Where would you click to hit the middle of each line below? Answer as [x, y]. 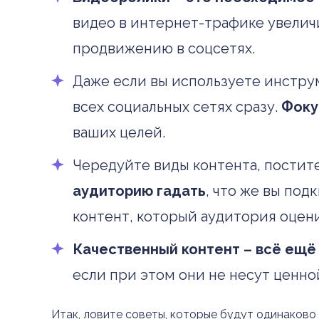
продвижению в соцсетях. [164, 48]
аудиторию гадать [139, 190]
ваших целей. [119, 132]
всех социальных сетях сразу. [177, 106]
